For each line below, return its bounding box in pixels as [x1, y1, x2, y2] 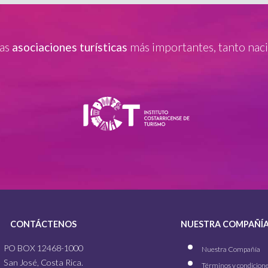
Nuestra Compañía [201, 244, 260, 254]
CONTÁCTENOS [10, 219, 77, 230]
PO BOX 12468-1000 [3, 242, 83, 253]
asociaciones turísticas [12, 40, 127, 54]
